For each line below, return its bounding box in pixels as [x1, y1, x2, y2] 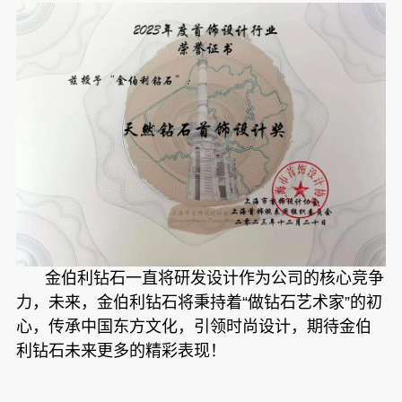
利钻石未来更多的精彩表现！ [15, 342, 226, 361]
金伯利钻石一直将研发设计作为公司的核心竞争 [44, 269, 384, 288]
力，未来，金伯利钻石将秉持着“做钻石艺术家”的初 [15, 293, 382, 312]
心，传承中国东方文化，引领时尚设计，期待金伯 [15, 318, 371, 336]
